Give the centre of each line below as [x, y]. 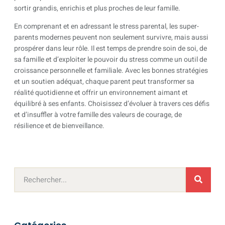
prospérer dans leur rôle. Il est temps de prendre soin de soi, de [110, 49]
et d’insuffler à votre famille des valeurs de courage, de [98, 115]
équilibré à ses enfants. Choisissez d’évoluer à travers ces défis [112, 104]
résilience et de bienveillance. [59, 126]
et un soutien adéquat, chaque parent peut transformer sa [104, 82]
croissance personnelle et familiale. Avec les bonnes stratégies [111, 71]
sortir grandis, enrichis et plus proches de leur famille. [97, 8]
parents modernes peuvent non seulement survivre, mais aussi [111, 38]
